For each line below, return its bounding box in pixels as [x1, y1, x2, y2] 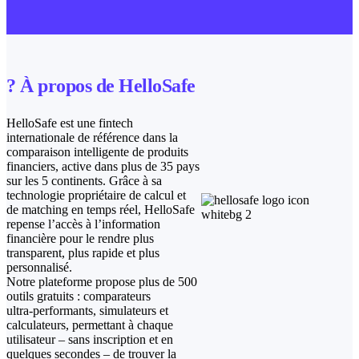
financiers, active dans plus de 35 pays [6, 159, 200, 173]
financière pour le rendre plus [6, 232, 154, 245]
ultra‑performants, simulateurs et [6, 304, 168, 317]
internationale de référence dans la [6, 131, 178, 144]
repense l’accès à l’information [6, 217, 160, 231]
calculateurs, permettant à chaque [6, 318, 173, 332]
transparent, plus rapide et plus [6, 246, 159, 260]
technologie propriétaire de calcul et [6, 188, 186, 202]
